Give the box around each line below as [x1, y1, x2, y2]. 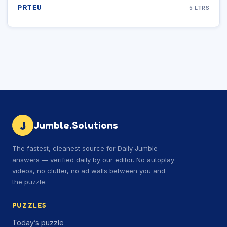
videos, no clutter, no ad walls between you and [12, 167, 165, 175]
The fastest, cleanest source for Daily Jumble [12, 144, 158, 153]
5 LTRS [189, 4, 209, 11]
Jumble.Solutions [33, 119, 118, 131]
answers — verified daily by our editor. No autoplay [12, 156, 174, 164]
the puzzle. [12, 178, 47, 186]
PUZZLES [12, 201, 47, 209]
